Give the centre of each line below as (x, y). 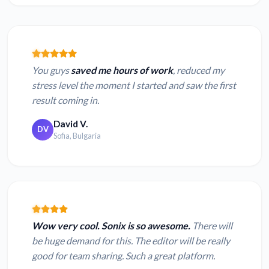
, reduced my (199, 70)
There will (211, 226)
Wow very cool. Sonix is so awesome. (111, 226)
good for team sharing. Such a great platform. (123, 256)
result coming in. (65, 100)
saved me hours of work (122, 70)
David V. (71, 124)
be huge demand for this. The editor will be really (131, 241)
